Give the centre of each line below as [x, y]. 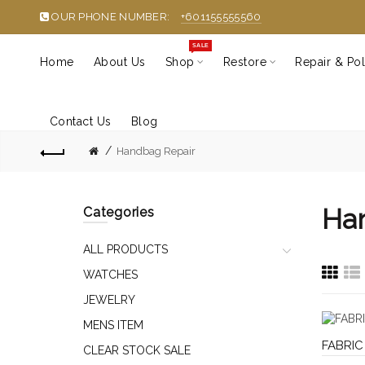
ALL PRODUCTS [125, 249]
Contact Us [80, 121]
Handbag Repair [156, 151]
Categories [119, 212]
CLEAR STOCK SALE [137, 350]
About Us [119, 62]
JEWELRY [109, 300]
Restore [245, 62]
